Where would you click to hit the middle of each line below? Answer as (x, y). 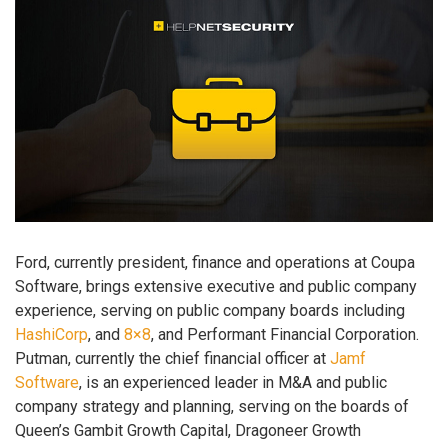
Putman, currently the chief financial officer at (172, 358)
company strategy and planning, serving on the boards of (212, 406)
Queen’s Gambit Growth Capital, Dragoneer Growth (188, 430)
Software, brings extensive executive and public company (216, 286)
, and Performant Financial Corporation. (285, 334)
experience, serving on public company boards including (210, 310)
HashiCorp (51, 334)
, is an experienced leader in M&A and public (233, 382)
